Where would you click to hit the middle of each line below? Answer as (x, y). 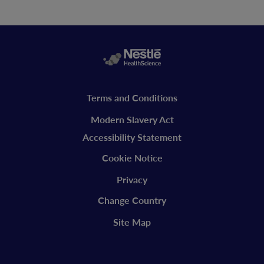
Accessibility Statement (132, 137)
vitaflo (35, 118)
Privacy (132, 180)
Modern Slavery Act (132, 120)
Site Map (132, 222)
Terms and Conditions (132, 98)
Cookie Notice (132, 158)
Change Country (132, 200)
